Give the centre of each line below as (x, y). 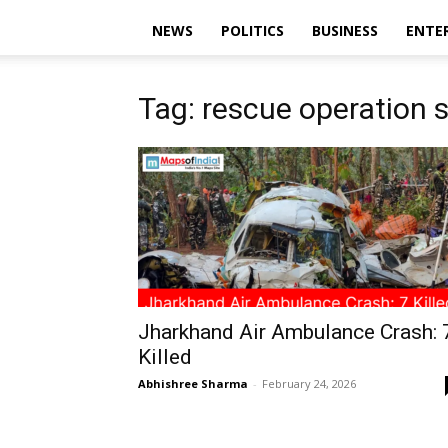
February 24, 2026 (309, 383)
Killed (165, 357)
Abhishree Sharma (193, 383)
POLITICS (252, 30)
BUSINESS (345, 30)
